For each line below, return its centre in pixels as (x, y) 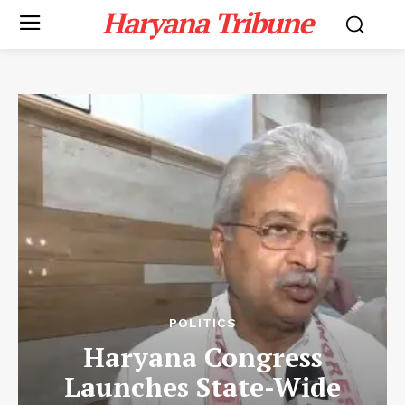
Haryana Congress (202, 357)
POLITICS (202, 323)
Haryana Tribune (207, 23)
